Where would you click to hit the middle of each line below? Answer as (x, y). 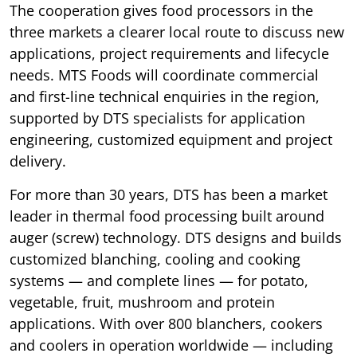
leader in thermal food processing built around (167, 216)
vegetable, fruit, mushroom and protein (142, 302)
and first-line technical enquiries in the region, (165, 97)
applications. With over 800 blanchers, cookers (166, 324)
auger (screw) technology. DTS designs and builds (176, 238)
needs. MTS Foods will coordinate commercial (164, 75)
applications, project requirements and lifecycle (169, 54)
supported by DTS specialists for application (157, 118)
